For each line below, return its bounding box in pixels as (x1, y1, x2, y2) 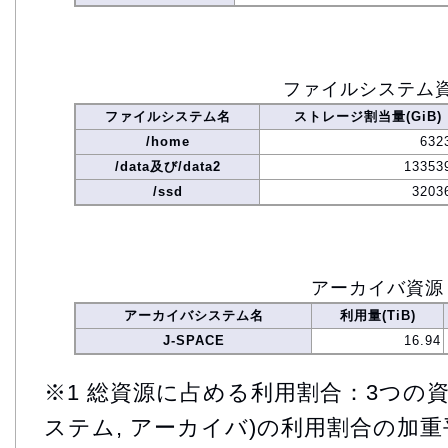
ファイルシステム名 (104, 108, 231, 124)
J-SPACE (162, 332, 225, 348)
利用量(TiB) (339, 307, 416, 323)
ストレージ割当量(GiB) (293, 108, 442, 124)
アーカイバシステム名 (123, 307, 264, 323)
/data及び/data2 (114, 158, 221, 174)
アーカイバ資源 (311, 277, 444, 298)
